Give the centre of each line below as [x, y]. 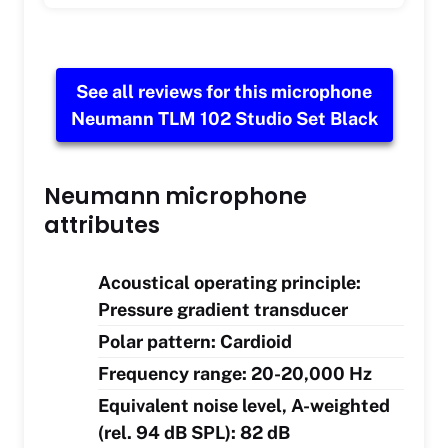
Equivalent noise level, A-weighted [244, 406]
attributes [102, 226]
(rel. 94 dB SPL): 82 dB [194, 433]
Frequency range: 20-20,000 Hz [235, 374]
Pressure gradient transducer [223, 310]
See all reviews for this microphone [224, 92]
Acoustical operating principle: [229, 283]
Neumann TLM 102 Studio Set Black [224, 119]
